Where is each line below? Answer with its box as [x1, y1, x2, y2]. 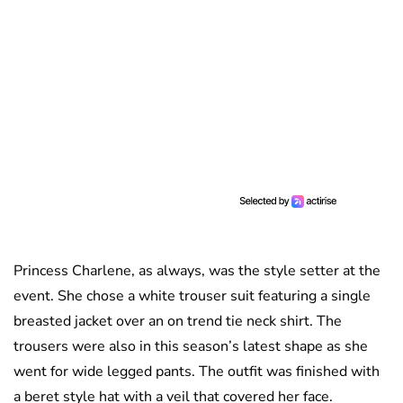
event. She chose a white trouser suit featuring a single [13, 286, 371, 307]
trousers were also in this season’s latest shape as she [13, 336, 368, 357]
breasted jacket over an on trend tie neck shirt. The [13, 311, 342, 332]
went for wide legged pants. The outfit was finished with [13, 362, 380, 382]
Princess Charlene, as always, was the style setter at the [13, 261, 381, 282]
